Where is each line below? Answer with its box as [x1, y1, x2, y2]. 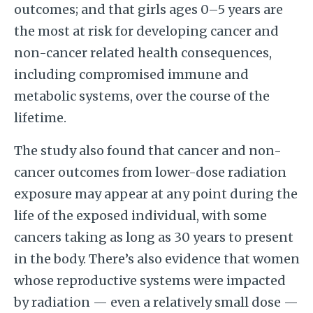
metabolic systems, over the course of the [13, 88, 270, 105]
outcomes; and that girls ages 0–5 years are [13, 1, 283, 18]
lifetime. [13, 110, 69, 126]
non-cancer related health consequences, [13, 45, 272, 61]
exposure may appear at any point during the [13, 186, 298, 203]
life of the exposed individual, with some [13, 208, 267, 224]
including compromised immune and [13, 66, 249, 83]
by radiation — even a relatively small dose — [13, 294, 298, 311]
